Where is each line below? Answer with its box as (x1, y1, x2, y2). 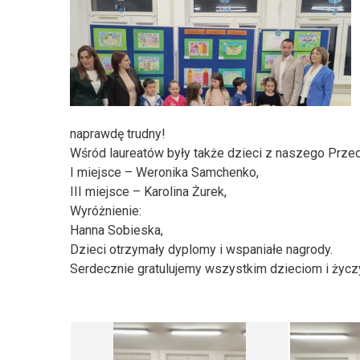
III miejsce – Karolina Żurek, (70, 184, 230, 199)
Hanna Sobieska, (70, 223, 166, 238)
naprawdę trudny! (70, 126, 169, 141)
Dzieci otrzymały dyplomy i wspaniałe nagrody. (70, 242, 333, 257)
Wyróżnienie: (70, 203, 141, 219)
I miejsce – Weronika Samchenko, (70, 165, 262, 180)
